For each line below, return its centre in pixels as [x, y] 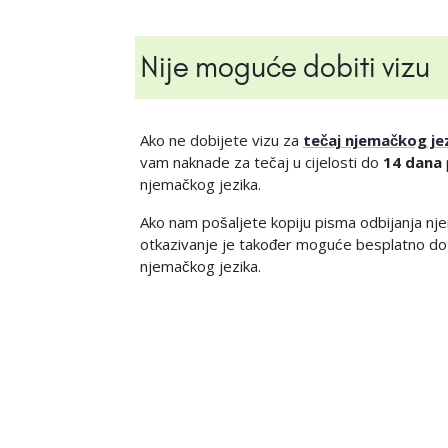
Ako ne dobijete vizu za [221, 139]
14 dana [412, 161]
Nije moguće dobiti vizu [284, 66]
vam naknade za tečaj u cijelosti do [261, 161]
